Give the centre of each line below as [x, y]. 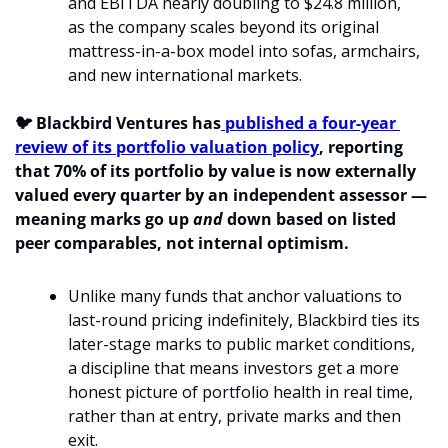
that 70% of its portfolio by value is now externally [215, 171]
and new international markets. [185, 75]
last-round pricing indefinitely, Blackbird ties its [244, 320]
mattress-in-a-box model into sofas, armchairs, [244, 51]
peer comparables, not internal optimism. [182, 243]
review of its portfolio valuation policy [167, 147]
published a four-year [308, 123]
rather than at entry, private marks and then [234, 416]
